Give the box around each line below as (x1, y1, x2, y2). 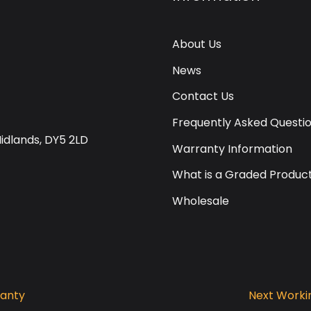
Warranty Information (172, 140, 292, 157)
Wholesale (172, 192, 229, 209)
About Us (172, 36, 221, 53)
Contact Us (172, 88, 234, 105)
